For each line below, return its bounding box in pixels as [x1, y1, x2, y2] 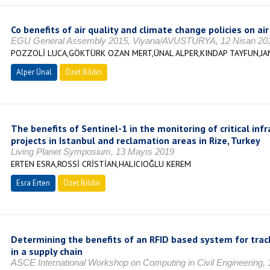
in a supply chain [10, 245, 83, 257]
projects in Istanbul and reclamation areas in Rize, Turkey [10, 134, 260, 146]
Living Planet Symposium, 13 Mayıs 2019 [10, 146, 174, 157]
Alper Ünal [16, 67, 52, 77]
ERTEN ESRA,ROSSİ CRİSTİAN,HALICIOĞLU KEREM [10, 159, 191, 169]
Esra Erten [16, 178, 50, 188]
